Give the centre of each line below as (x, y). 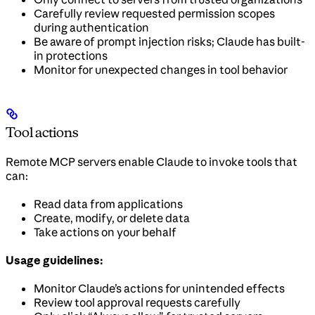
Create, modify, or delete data (112, 218)
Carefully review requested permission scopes (154, 13)
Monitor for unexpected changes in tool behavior (161, 70)
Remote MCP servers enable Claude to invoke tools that (152, 161)
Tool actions (42, 132)
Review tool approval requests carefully (137, 302)
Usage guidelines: (54, 260)
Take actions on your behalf (105, 232)
